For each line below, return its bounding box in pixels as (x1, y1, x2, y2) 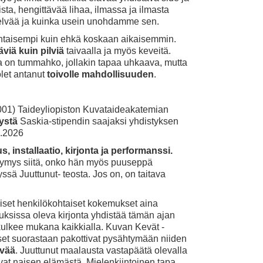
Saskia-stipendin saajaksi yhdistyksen (18, 116, 178, 126)
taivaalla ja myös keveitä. (64, 46, 171, 56)
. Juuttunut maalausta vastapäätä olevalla (15, 245, 187, 255)
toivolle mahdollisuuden (47, 69, 154, 79)
